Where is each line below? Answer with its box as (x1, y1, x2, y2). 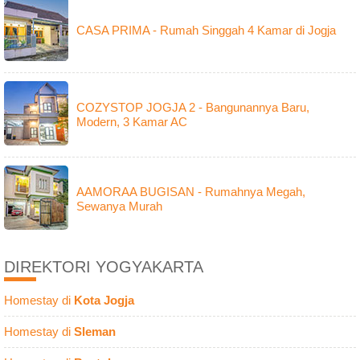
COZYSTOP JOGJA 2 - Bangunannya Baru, (76, 100, 309, 114)
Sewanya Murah (76, 198, 162, 213)
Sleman (74, 324, 116, 338)
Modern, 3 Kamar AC (76, 114, 187, 129)
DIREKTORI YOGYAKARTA (4, 257, 203, 276)
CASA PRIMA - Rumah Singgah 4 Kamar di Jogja (76, 22, 336, 37)
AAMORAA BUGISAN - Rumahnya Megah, (76, 184, 305, 198)
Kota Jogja (74, 292, 134, 307)
